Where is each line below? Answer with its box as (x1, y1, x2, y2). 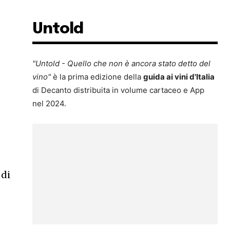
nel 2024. (32, 99, 67, 109)
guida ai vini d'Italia (143, 72, 215, 82)
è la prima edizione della (51, 72, 144, 82)
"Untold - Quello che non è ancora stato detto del (32, 59, 211, 69)
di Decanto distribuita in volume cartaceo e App (32, 85, 205, 95)
